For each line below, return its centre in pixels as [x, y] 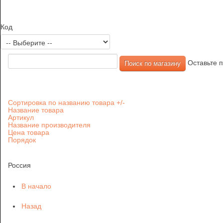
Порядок [22, 140]
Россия [19, 166]
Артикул [21, 118]
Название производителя [49, 125]
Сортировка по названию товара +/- [121, 103]
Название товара [36, 110]
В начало [36, 186]
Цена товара [29, 133]
